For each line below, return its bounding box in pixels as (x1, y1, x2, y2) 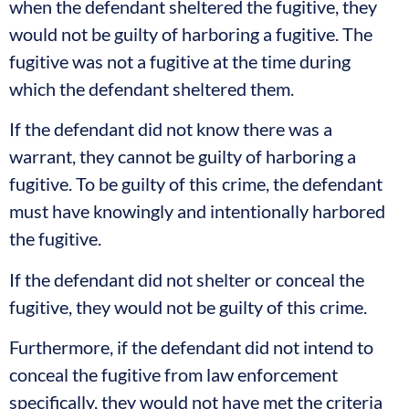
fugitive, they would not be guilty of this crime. (9, 295, 367, 318)
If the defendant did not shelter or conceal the (9, 267, 364, 290)
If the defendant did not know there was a (9, 118, 332, 141)
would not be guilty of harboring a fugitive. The (9, 23, 372, 46)
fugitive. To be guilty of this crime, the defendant (9, 173, 383, 195)
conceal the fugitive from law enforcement (9, 363, 338, 386)
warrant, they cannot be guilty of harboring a (9, 145, 356, 168)
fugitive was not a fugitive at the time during (9, 50, 351, 73)
